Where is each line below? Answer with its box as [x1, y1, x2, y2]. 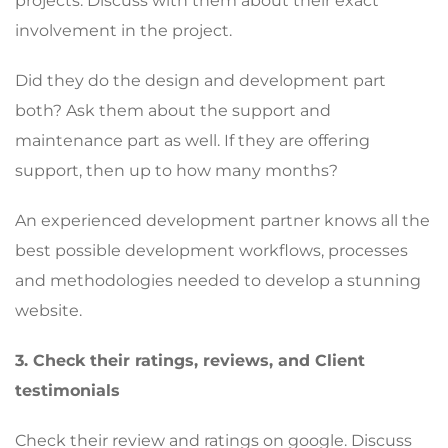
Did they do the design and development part [15, 70, 386, 90]
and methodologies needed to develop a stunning [15, 270, 421, 290]
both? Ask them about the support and [15, 100, 331, 120]
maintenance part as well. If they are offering [15, 130, 370, 150]
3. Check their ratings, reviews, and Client [15, 350, 365, 370]
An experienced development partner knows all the [15, 210, 430, 230]
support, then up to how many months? [15, 160, 338, 180]
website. [15, 300, 82, 320]
